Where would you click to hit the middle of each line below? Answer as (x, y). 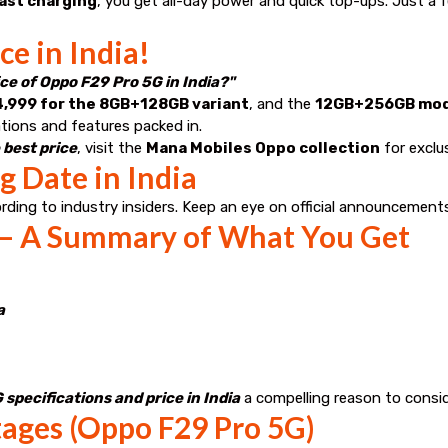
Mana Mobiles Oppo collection (263, 147)
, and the (282, 103)
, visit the (111, 147)
